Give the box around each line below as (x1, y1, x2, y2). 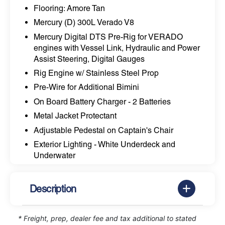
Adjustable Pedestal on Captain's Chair (33, 125, 173, 135)
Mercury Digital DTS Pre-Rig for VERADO (33, 32, 183, 42)
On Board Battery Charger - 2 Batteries (33, 96, 171, 106)
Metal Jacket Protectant (33, 111, 117, 121)
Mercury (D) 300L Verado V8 (33, 18, 134, 28)
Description (30, 182, 76, 195)
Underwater (33, 151, 75, 161)
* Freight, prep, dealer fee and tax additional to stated (18, 214, 196, 223)
